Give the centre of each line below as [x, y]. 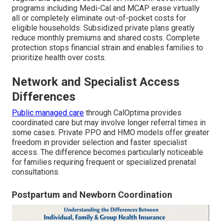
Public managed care [48, 113]
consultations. [36, 172]
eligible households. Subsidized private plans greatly [103, 28]
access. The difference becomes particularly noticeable [108, 152]
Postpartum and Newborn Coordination [92, 195]
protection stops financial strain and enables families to [108, 48]
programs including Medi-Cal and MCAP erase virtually [106, 8]
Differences [44, 97]
